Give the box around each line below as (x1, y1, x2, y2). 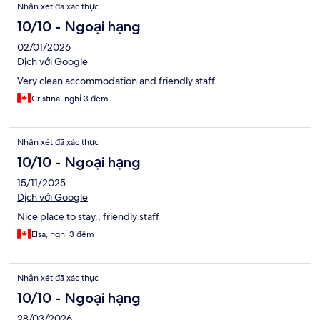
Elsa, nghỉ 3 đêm (31, 229, 94, 241)
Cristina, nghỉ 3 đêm (31, 93, 109, 105)
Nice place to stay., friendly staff (17, 210, 159, 224)
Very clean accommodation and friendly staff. (17, 74, 217, 88)
